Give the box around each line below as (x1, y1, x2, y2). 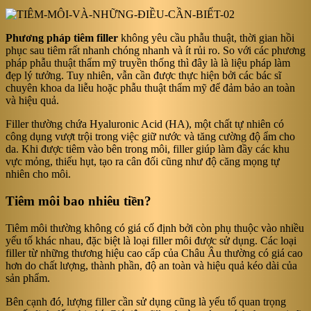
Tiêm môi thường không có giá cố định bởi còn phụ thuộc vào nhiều (6, 221, 304, 234)
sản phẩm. (6, 271, 50, 284)
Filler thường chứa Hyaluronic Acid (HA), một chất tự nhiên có (6, 118, 284, 131)
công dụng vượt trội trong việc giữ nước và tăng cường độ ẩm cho (6, 131, 295, 143)
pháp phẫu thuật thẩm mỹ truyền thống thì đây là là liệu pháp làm (6, 57, 290, 69)
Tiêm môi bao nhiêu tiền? (6, 194, 151, 209)
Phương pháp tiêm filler (6, 32, 118, 44)
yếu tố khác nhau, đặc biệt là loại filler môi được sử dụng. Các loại (6, 234, 296, 246)
